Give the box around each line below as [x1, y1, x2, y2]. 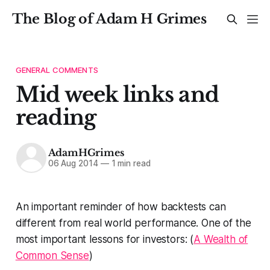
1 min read [108, 159, 151, 169]
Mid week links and [15, 81, 219, 107]
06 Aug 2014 [48, 159, 98, 169]
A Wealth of [193, 233, 248, 245]
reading [15, 104, 96, 130]
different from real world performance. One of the [15, 216, 251, 229]
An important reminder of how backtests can [15, 200, 226, 213]
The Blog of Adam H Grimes [12, 11, 207, 27]
